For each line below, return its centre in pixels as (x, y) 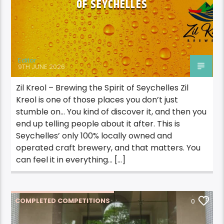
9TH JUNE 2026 (42, 66)
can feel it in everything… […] (71, 160)
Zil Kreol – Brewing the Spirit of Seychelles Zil (102, 88)
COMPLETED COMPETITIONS (63, 201)
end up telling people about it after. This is (98, 124)
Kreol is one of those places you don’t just (97, 100)
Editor (27, 60)
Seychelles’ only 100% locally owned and (94, 136)
